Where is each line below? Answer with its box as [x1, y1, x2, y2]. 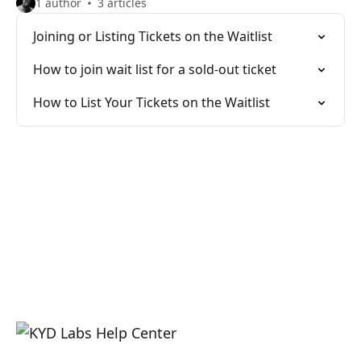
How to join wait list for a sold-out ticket [33, 60, 276, 78]
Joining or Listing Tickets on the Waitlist [33, 27, 272, 45]
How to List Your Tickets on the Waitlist [33, 93, 270, 111]
